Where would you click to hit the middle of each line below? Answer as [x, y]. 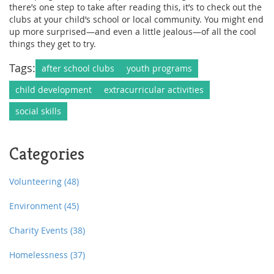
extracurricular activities [154, 90]
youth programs [159, 68]
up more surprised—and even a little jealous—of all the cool [133, 32]
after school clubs [78, 68]
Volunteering [37, 182]
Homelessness [40, 255]
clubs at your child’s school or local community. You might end [136, 20]
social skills [38, 111]
